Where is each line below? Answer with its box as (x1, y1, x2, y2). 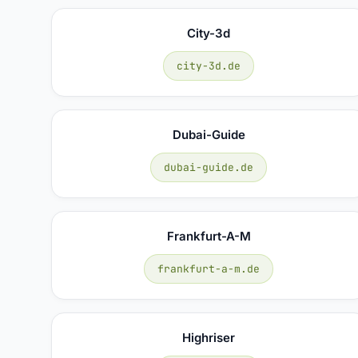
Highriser (182, 329, 236, 345)
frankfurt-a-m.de (157, 261, 261, 276)
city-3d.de (177, 58, 241, 73)
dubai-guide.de (164, 160, 254, 174)
